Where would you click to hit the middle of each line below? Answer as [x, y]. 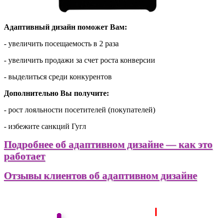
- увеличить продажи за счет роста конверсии [80, 60]
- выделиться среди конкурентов [58, 76]
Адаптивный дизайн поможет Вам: [65, 27]
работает [25, 156]
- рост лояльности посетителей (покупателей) [80, 109]
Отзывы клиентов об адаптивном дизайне [100, 175]
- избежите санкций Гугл [45, 126]
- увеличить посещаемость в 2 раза [61, 43]
